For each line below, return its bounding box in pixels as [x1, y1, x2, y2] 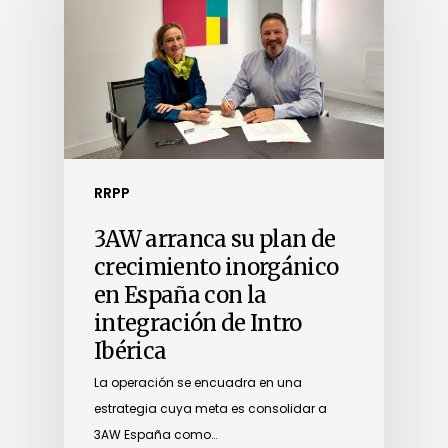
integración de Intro [94, 309, 302, 338]
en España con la [94, 281, 267, 310]
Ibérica [94, 337, 167, 366]
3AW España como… [94, 426, 217, 444]
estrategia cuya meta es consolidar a [94, 400, 327, 418]
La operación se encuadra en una [94, 374, 302, 392]
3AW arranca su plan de [94, 225, 336, 254]
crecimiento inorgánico [94, 253, 339, 282]
